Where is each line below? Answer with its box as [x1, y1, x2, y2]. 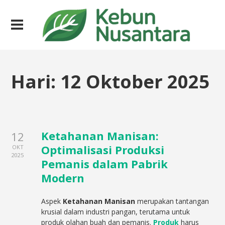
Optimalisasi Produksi [41, 142, 165, 157]
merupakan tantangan [135, 196, 209, 206]
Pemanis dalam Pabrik [41, 156, 168, 171]
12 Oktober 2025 [60, 69, 210, 94]
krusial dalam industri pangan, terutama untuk [41, 207, 190, 216]
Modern [41, 170, 85, 185]
